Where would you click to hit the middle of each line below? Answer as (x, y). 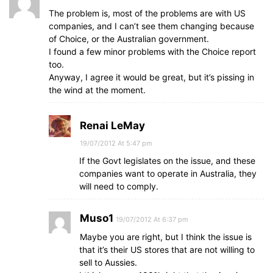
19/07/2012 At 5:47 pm (116, 143)
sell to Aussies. (108, 262)
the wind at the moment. (97, 90)
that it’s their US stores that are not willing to (167, 250)
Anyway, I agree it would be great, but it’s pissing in (151, 77)
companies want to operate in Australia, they (168, 173)
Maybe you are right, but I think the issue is (166, 237)
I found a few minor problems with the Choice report (152, 51)
